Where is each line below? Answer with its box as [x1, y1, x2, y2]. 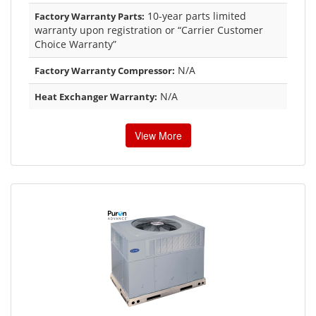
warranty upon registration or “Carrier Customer [35, 23, 263, 37]
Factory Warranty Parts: [35, 9, 145, 23]
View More [134, 128, 182, 142]
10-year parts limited [145, 8, 246, 23]
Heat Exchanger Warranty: [35, 90, 157, 103]
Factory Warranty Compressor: [35, 63, 175, 77]
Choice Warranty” [35, 37, 116, 51]
